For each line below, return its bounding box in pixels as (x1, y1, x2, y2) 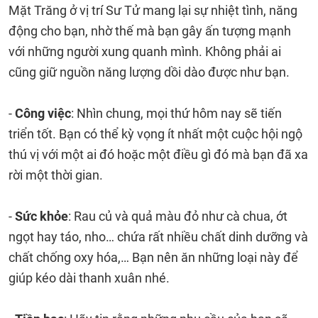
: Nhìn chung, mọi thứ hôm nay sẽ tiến (71, 106, 282, 121)
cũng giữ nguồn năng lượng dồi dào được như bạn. (9, 65, 290, 79)
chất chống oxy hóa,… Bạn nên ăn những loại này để (9, 250, 298, 265)
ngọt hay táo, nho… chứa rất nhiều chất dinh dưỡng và (9, 229, 308, 244)
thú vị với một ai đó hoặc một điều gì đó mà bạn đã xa (9, 147, 308, 162)
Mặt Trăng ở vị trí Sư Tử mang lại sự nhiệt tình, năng (9, 3, 297, 18)
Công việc (15, 106, 71, 121)
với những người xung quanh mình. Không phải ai (9, 44, 281, 59)
